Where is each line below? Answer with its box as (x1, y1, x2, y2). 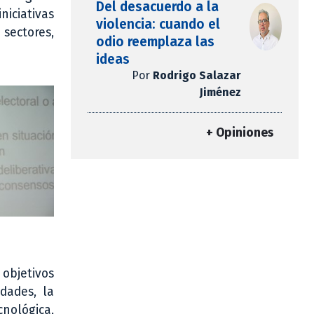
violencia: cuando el (96, 16, 220, 33)
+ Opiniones (206, 125, 273, 141)
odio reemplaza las (96, 34, 214, 50)
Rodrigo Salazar (152, 69, 241, 83)
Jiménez (199, 86, 241, 100)
